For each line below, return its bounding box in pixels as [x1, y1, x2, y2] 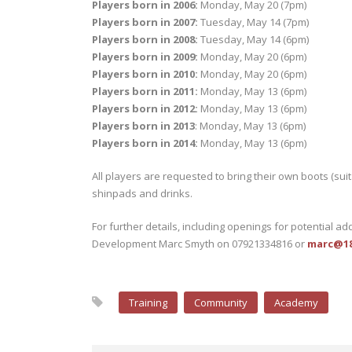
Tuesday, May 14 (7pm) [198, 15, 309, 29]
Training [129, 295, 167, 310]
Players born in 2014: [92, 136, 198, 150]
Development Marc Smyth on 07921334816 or [92, 236, 307, 251]
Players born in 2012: [92, 101, 198, 115]
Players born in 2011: [92, 84, 198, 98]
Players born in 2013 [92, 119, 195, 133]
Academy [274, 295, 318, 310]
